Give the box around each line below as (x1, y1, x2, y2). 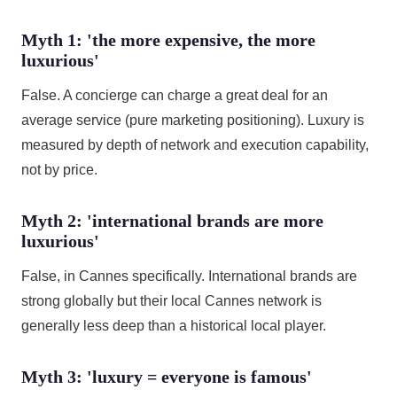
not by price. (21, 162, 97, 177)
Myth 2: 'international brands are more (21, 211, 323, 230)
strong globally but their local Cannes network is (21, 293, 322, 308)
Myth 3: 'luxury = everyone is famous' (21, 367, 312, 386)
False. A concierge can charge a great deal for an (21, 88, 328, 103)
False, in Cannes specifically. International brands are (21, 269, 357, 284)
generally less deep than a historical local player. (21, 318, 326, 333)
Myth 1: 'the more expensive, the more (21, 30, 315, 50)
